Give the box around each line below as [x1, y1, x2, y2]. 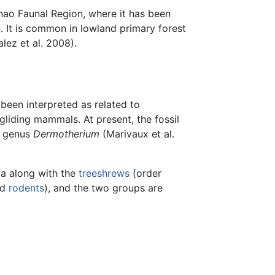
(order [130, 167, 161, 180]
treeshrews [79, 167, 130, 180]
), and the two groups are [44, 182, 163, 195]
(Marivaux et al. [99, 128, 174, 141]
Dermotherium [33, 128, 99, 141]
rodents [9, 182, 44, 195]
